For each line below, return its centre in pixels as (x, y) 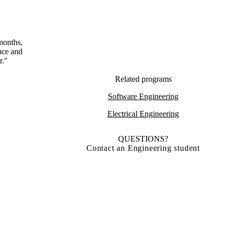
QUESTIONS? (143, 139)
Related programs (143, 79)
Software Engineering (143, 97)
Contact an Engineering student (143, 148)
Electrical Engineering (143, 114)
